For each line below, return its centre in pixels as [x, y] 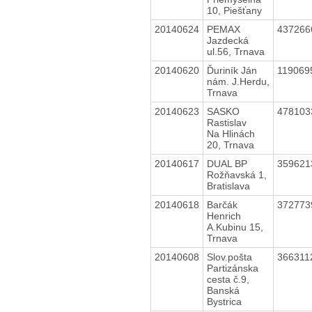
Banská [223, 290]
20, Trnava [230, 145]
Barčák [222, 204]
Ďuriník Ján [232, 70]
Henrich [224, 216]
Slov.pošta [229, 257]
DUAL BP [227, 163]
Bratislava [228, 186]
